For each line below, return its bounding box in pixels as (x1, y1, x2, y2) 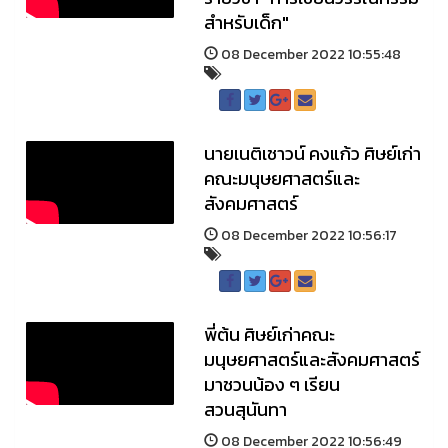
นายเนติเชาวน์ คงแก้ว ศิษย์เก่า (203, 140, 421, 167)
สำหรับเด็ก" (203, 9, 289, 36)
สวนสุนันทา (203, 396, 287, 423)
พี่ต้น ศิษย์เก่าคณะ (203, 321, 335, 348)
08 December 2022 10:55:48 (217, 44, 401, 65)
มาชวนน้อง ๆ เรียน (203, 371, 340, 398)
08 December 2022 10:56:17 (217, 225, 397, 246)
